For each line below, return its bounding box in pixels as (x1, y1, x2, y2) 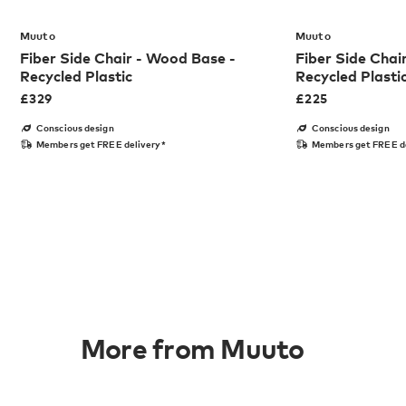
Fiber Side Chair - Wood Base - (20, 49, 237, 68)
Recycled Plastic (20, 67, 133, 86)
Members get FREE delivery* (36, 139, 166, 150)
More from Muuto (80, 331, 304, 365)
